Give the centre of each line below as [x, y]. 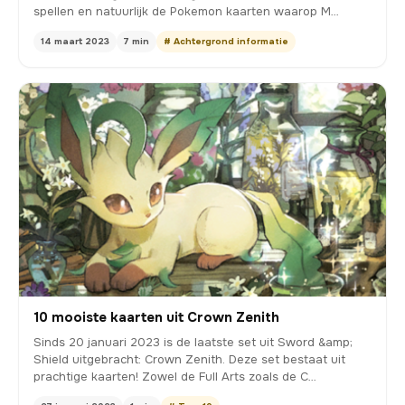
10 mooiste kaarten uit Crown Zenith [156, 317]
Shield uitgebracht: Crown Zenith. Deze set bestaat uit [189, 359]
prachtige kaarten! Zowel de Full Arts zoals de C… [175, 376]
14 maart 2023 [75, 42]
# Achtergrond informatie [226, 42]
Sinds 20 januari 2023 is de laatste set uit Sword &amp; [193, 342]
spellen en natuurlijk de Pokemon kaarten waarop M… [186, 12]
